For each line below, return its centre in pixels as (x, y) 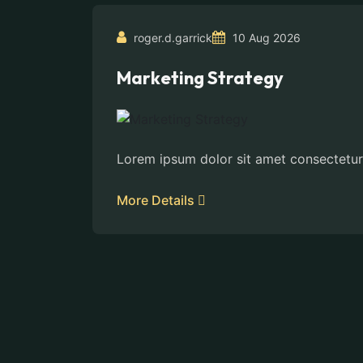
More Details (157, 200)
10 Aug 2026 (265, 38)
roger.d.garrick (171, 38)
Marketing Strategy (200, 78)
